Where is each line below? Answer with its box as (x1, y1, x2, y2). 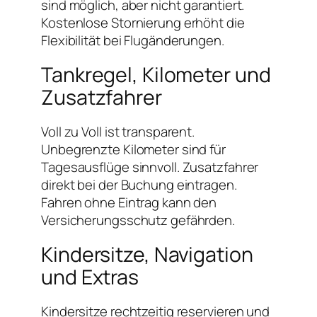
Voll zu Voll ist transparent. (41, 122, 195, 141)
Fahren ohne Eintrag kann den (41, 192, 217, 212)
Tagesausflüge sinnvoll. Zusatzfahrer (41, 157, 259, 176)
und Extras (41, 263, 139, 291)
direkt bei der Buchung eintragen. (41, 175, 237, 194)
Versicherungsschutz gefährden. (41, 210, 235, 229)
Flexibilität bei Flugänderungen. (41, 30, 224, 50)
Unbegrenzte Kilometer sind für (41, 139, 226, 158)
